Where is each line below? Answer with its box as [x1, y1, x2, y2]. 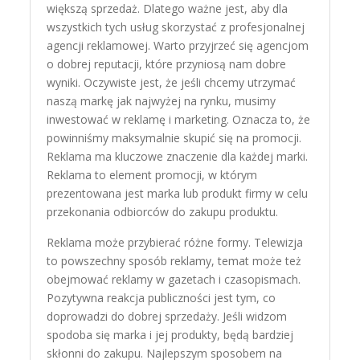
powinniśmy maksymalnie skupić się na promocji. [47, 129, 302, 145]
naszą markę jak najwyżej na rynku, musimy [47, 92, 276, 108]
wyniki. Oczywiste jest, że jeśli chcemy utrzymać [47, 74, 297, 90]
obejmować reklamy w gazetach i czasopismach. [47, 271, 301, 287]
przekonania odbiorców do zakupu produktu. [47, 203, 279, 219]
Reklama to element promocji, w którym [47, 166, 258, 182]
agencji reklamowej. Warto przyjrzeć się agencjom [47, 37, 309, 53]
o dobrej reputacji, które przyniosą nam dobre [47, 55, 287, 72]
